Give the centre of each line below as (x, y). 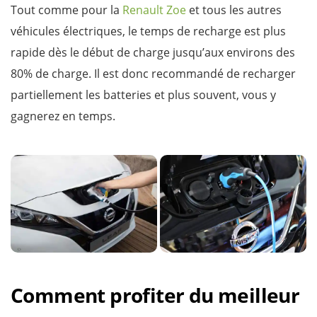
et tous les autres (234, 10)
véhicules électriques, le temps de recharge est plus (148, 31)
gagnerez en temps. (63, 116)
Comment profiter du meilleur (155, 295)
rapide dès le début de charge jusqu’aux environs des (153, 52)
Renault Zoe (154, 10)
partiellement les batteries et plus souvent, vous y (143, 94)
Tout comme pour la (67, 10)
